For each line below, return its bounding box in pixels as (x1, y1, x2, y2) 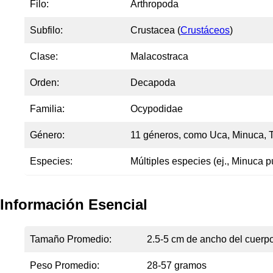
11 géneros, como (130, 130, 210, 141)
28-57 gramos (147, 260, 207, 271)
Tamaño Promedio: (30, 234, 112, 245)
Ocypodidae (130, 104, 183, 115)
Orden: (30, 77, 59, 88)
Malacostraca (130, 51, 188, 62)
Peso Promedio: (30, 260, 99, 271)
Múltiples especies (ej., (130, 156, 232, 167)
